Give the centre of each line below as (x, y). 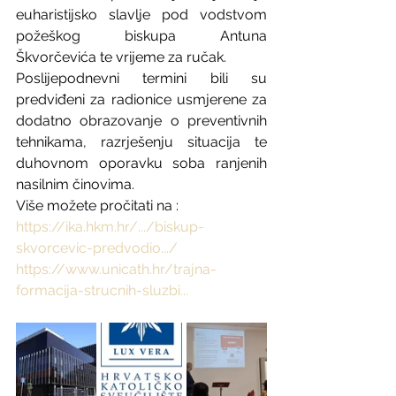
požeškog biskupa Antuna (141, 36)
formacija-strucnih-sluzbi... (102, 290)
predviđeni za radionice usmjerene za (141, 99)
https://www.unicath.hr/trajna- (116, 269)
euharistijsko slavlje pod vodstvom (141, 15)
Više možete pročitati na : (97, 206)
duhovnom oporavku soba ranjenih (141, 163)
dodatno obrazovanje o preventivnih (141, 121)
